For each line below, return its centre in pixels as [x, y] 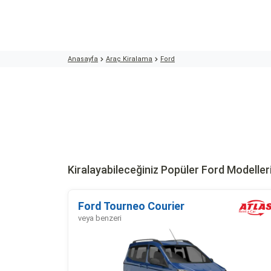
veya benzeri [100, 218]
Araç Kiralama [129, 59]
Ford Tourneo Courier [131, 206]
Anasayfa [83, 59]
